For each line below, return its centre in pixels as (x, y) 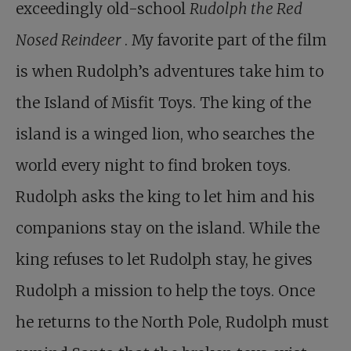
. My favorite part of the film (226, 40)
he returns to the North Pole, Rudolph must (172, 322)
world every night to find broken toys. (153, 165)
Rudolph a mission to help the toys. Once (165, 291)
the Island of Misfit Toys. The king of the (163, 103)
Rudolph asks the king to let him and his (165, 197)
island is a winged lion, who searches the (165, 134)
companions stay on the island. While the (168, 228)
